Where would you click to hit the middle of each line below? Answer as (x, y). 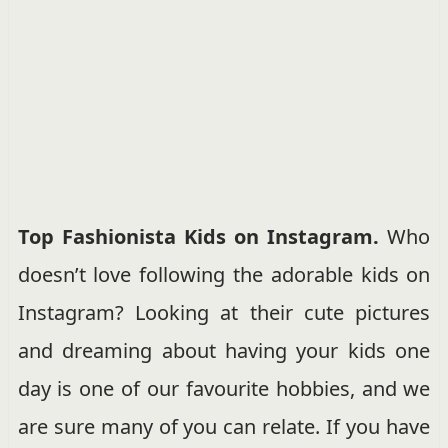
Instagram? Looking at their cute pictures (224, 312)
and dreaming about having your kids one (224, 350)
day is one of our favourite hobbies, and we (224, 388)
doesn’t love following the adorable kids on (224, 274)
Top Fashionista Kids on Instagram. (202, 236)
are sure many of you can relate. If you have (224, 426)
